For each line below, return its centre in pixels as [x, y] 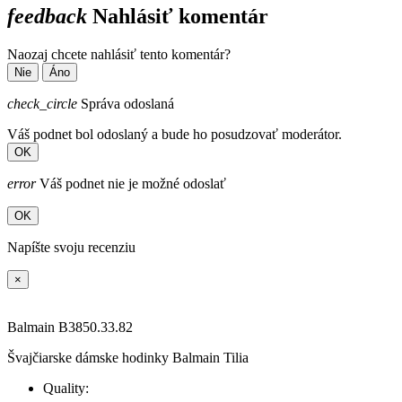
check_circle [42, 104]
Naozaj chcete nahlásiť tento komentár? [119, 55]
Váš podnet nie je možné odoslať [131, 184]
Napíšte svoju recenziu [71, 248]
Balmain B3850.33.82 [70, 328]
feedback [47, 17]
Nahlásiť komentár [178, 17]
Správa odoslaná [126, 104]
